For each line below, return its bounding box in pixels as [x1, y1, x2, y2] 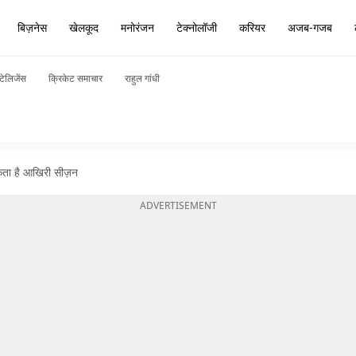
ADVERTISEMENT [139, 199, 217, 212]
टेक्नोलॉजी [176, 20, 217, 35]
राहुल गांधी [125, 72, 160, 85]
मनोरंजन [121, 20, 154, 35]
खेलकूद [69, 20, 99, 35]
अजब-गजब [288, 20, 332, 35]
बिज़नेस [17, 20, 47, 35]
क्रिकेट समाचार [48, 72, 103, 85]
